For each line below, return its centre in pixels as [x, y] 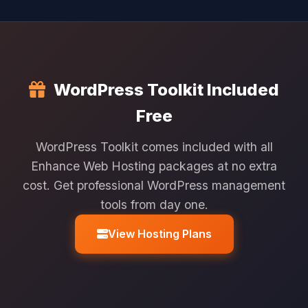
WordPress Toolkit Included [166, 89]
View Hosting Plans [159, 233]
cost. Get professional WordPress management [154, 185]
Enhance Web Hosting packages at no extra [154, 166]
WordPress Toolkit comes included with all [154, 146]
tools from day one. [154, 204]
